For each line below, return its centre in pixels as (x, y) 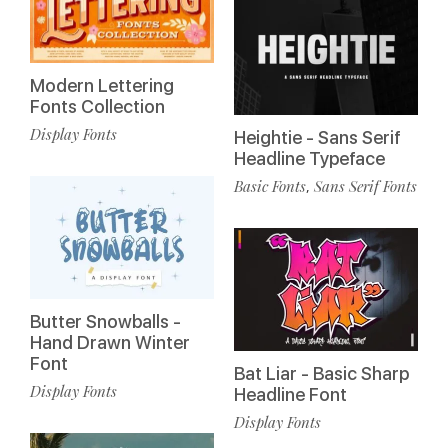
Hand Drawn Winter (110, 342)
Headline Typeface (309, 159)
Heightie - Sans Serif (317, 138)
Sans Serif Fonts (365, 186)
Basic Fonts (270, 186)
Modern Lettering (102, 86)
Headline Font (290, 394)
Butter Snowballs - (105, 321)
